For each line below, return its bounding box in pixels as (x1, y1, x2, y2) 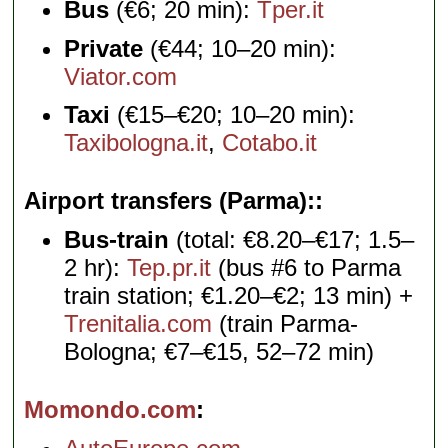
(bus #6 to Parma (211, 254, 402, 282)
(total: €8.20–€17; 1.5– (176, 226, 415, 254)
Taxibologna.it (64, 129, 209, 157)
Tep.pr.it (127, 254, 212, 282)
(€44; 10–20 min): (143, 34, 337, 62)
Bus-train (64, 226, 177, 254)
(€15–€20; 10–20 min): (110, 101, 356, 129)
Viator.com (64, 62, 178, 90)
